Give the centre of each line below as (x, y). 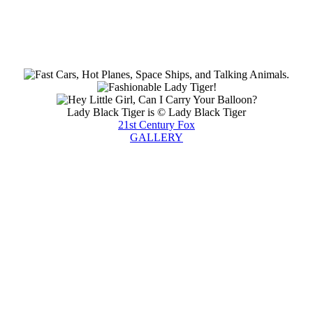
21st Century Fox (156, 125)
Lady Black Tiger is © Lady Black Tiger (156, 112)
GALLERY (156, 137)
